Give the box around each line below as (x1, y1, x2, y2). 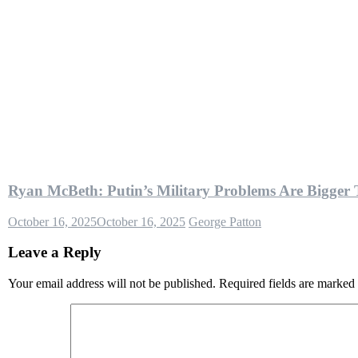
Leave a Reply (8, 244, 101, 261)
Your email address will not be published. (8, 276, 216, 291)
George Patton (189, 214, 261, 229)
